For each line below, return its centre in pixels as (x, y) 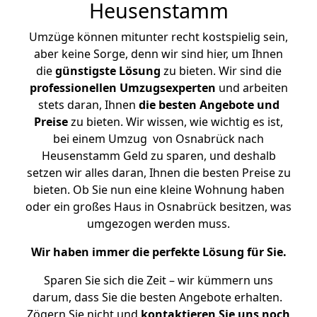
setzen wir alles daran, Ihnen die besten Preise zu (158, 173)
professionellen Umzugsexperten (122, 88)
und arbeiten (252, 88)
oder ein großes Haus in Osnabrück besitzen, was (158, 207)
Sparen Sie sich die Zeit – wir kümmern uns (158, 280)
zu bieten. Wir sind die (221, 71)
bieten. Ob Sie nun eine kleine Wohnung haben (158, 190)
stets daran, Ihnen (88, 105)
